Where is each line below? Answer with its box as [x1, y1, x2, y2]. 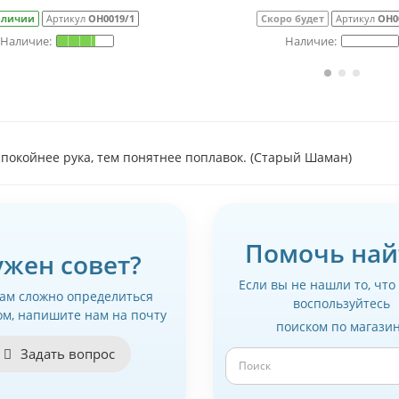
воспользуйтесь [293, 294, 391, 312]
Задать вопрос [16, 345, 115, 362]
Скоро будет [260, 12, 324, 25]
